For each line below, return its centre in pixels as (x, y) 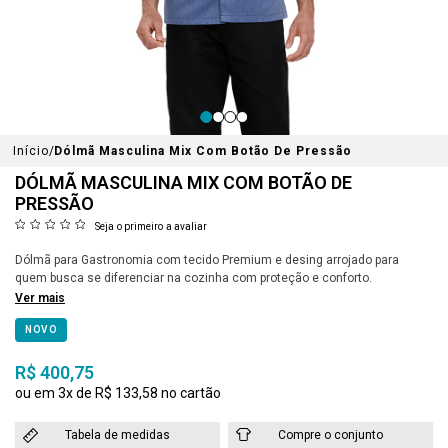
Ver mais (40, 298)
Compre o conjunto (330, 435)
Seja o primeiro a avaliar (151, 226)
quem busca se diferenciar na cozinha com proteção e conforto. (193, 278)
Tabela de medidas (117, 435)
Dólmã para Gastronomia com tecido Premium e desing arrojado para (207, 260)
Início (31, 151)
